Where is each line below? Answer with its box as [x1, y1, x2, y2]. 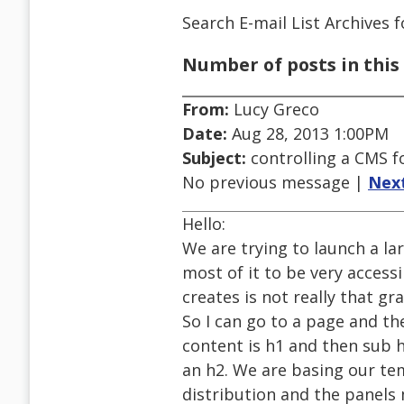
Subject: [182, 147, 246, 170]
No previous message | [182, 171, 368, 194]
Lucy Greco [229, 98, 319, 121]
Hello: [182, 213, 225, 235]
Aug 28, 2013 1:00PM [227, 123, 389, 145]
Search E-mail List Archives [182, 11, 390, 33]
